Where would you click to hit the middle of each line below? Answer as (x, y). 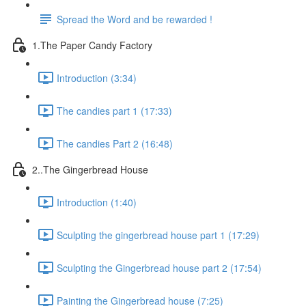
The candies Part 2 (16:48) (115, 143)
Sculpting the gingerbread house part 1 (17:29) (158, 235)
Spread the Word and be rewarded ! (135, 19)
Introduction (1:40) (97, 202)
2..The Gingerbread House (90, 169)
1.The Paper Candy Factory (92, 45)
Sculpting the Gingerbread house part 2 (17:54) (159, 267)
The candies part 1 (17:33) (114, 110)
